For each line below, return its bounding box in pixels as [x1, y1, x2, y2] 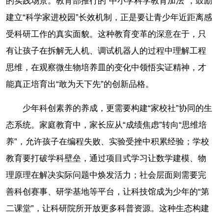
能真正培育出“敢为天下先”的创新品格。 [6, 79, 154, 89]
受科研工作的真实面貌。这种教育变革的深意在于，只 [6, 29, 206, 39]
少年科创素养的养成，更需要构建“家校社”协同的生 [23, 103, 212, 113]
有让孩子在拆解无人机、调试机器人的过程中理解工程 [6, 46, 206, 55]
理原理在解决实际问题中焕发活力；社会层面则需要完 [6, 170, 206, 180]
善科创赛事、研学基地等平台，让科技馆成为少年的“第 [6, 187, 209, 196]
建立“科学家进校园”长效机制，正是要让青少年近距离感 [6, 12, 212, 22]
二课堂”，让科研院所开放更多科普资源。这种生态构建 [6, 203, 209, 213]
